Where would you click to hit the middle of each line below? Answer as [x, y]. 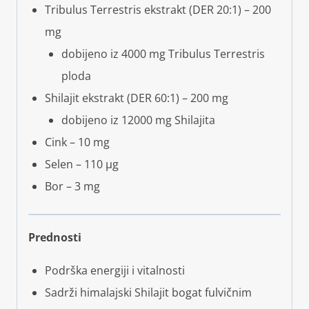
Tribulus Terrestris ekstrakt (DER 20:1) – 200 [158, 9]
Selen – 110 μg [82, 164]
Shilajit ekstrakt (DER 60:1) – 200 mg [137, 98]
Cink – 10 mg [77, 142]
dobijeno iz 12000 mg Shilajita [138, 120]
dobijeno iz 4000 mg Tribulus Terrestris [163, 53]
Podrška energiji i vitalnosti [115, 270]
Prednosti [55, 237]
